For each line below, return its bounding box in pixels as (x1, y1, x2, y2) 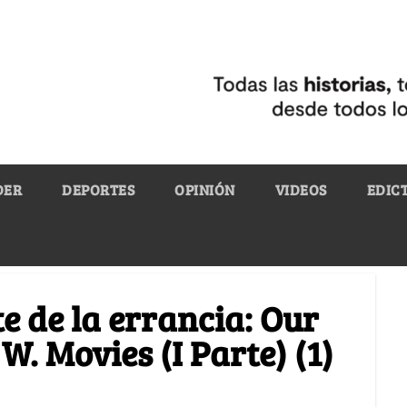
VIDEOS (274, 179, 327, 199)
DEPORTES (62, 179, 134, 199)
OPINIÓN (174, 179, 235, 199)
